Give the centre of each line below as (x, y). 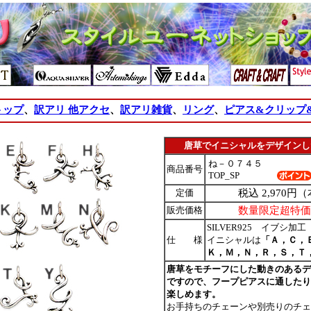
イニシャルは (234, 240)
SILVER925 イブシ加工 (257, 227)
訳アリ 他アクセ (72, 110)
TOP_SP (224, 175)
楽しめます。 (194, 294)
